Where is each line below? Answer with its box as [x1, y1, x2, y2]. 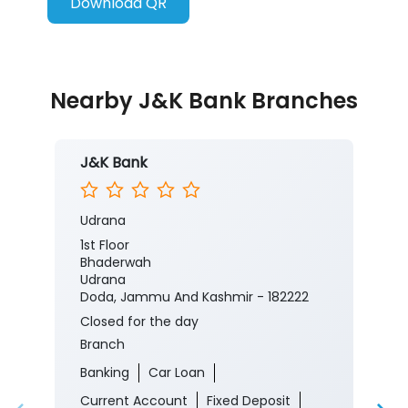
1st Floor [80, 236, 129, 255]
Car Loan [148, 363, 205, 382]
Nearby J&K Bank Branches [50, 86, 358, 117]
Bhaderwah [80, 253, 151, 272]
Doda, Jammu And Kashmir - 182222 [80, 288, 309, 307]
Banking [80, 363, 129, 382]
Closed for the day [80, 312, 199, 331]
